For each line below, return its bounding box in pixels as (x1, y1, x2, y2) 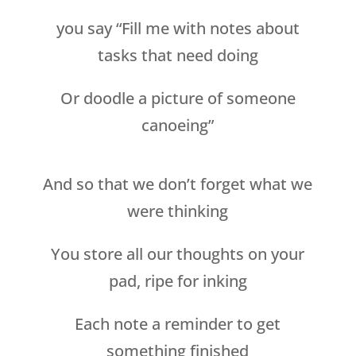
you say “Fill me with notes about (56, 17, 300, 40)
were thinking (127, 200, 229, 222)
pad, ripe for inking (108, 270, 247, 292)
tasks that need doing (97, 44, 258, 67)
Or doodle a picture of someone (60, 87, 296, 110)
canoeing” (141, 114, 215, 137)
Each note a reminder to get (75, 313, 281, 335)
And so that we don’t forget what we (43, 173, 313, 195)
